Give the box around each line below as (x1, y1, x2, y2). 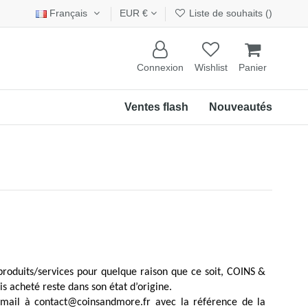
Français (47, 8, 91, 19)
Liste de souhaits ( (186, 8, 269, 19)
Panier (239, 62, 267, 74)
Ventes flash (124, 100, 188, 113)
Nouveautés (209, 100, 272, 113)
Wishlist (195, 62, 228, 74)
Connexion (137, 62, 184, 74)
